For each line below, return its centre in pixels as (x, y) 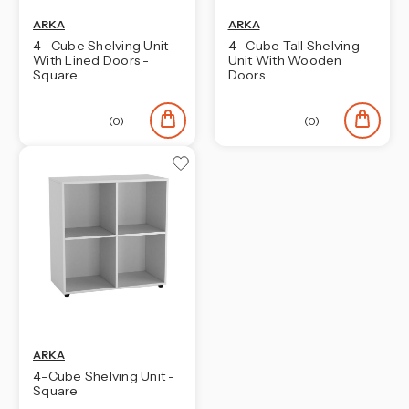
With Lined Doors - (91, 60)
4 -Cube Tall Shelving (294, 45)
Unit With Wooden (285, 60)
